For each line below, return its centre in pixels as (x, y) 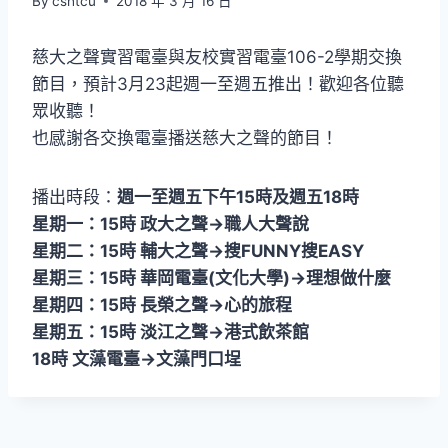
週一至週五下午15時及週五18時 (238, 196)
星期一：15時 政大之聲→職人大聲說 (170, 223)
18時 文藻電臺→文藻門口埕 (136, 358)
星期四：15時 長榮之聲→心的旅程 (162, 304)
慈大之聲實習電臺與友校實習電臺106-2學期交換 (217, 56)
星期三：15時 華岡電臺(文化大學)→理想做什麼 (211, 277)
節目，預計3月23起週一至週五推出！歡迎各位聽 (218, 83)
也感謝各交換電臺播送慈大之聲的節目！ (185, 137)
